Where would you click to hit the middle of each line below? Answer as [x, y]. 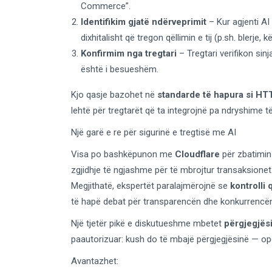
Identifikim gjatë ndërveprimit [144, 22]
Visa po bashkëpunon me [123, 155]
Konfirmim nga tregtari [129, 54]
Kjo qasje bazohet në [114, 95]
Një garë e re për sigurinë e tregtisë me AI [154, 133]
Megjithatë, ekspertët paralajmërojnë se [151, 186]
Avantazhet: [95, 261]
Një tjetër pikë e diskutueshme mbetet [148, 224]
